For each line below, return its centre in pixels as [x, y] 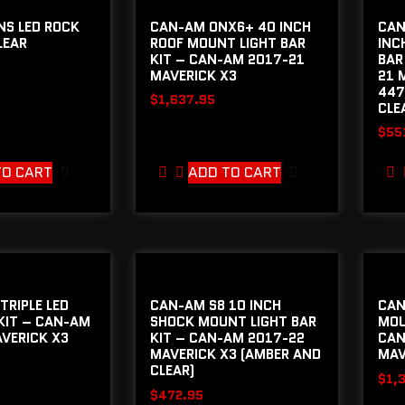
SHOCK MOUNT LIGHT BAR [233, 322]
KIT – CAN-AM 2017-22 [227, 339]
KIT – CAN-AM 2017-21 [227, 59]
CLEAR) [172, 371]
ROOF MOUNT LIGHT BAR [227, 43]
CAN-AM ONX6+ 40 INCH [230, 27]
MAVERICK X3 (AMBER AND [235, 355]
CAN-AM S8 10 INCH [215, 306]
